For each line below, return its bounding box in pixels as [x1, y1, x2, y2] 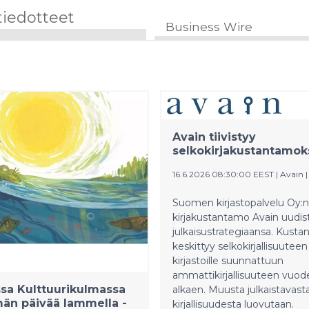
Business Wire [165, 19, 252, 34]
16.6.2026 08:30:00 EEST [172, 169, 274, 179]
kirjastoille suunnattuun [172, 255, 283, 267]
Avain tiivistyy [172, 130, 256, 143]
